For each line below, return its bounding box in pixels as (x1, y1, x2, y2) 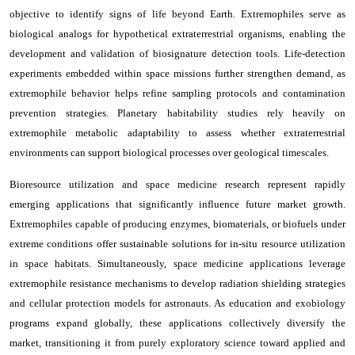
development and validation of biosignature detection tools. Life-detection (10, 47, 345, 59)
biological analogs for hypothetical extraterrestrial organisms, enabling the (10, 27, 345, 40)
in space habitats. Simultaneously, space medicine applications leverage (10, 257, 345, 269)
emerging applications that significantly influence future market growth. (10, 197, 345, 210)
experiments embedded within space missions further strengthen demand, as (10, 67, 345, 79)
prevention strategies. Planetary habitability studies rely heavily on (10, 106, 345, 119)
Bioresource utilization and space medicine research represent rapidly (10, 177, 345, 190)
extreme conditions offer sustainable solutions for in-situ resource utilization (10, 237, 345, 250)
